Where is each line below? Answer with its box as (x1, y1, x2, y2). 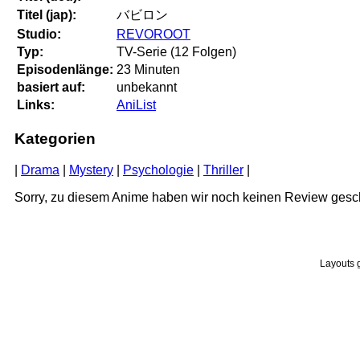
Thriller (203, 162, 243, 177)
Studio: (17, 27, 61, 42)
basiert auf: (17, 80, 85, 95)
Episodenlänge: (17, 63, 113, 77)
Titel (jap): (17, 8, 76, 22)
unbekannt (117, 80, 177, 95)
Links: (17, 98, 55, 112)
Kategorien (14, 129, 96, 147)
